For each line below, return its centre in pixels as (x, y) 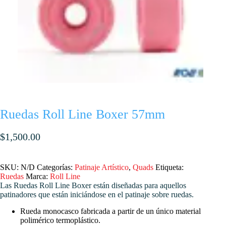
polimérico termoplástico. (60, 220)
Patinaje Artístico (102, 167)
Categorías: (56, 167)
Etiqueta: (169, 167)
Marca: (38, 176)
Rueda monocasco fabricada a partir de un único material (110, 211)
